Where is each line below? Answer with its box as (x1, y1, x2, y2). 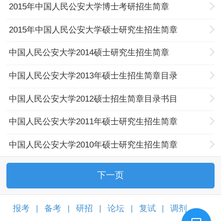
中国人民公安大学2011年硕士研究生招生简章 (9, 117, 178, 127)
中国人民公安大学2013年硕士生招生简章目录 (9, 71, 178, 81)
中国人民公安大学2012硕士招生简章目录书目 (9, 94, 178, 104)
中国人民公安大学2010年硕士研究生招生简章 (9, 140, 178, 149)
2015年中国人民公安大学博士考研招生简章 (9, 2, 170, 12)
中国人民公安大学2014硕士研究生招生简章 (9, 48, 170, 58)
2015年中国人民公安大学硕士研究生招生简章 (9, 25, 178, 35)
